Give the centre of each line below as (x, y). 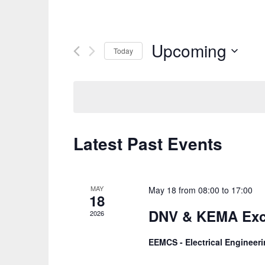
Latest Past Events (148, 143)
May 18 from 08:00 (184, 190)
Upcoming (189, 50)
